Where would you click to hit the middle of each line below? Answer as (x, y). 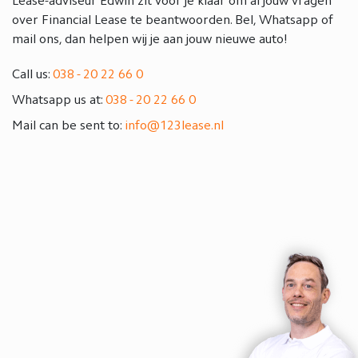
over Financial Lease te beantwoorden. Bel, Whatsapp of (173, 20)
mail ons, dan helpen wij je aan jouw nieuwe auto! (150, 40)
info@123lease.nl (174, 126)
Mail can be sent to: (68, 126)
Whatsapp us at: (59, 100)
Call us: (32, 75)
